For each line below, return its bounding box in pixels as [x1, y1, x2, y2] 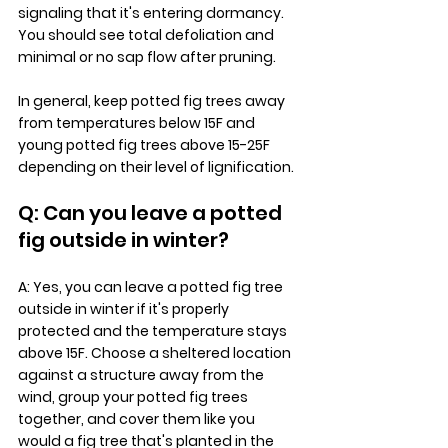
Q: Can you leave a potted [18, 198, 286, 227]
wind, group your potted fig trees [18, 386, 251, 407]
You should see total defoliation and [18, 24, 277, 45]
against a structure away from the [18, 364, 267, 385]
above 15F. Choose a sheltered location [18, 342, 294, 363]
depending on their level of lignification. [18, 156, 294, 177]
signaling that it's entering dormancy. [18, 2, 287, 23]
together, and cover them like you [18, 408, 258, 429]
